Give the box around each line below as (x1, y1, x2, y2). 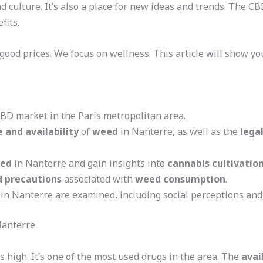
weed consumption (134, 173, 225, 186)
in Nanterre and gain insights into (11, 157, 167, 170)
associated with (61, 173, 135, 186)
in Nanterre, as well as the (117, 125, 240, 139)
